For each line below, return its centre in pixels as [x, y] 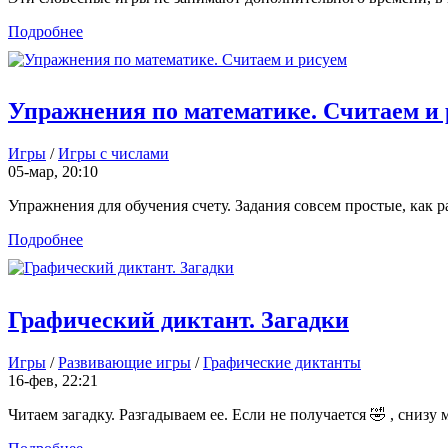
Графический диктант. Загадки [178, 320]
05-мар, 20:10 [53, 172]
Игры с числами [113, 154]
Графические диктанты [282, 363]
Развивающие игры [124, 363]
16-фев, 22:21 [53, 381]
